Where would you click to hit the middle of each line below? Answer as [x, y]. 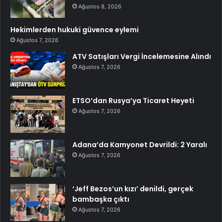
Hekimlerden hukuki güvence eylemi [75, 29]
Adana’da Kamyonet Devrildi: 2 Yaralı [140, 144]
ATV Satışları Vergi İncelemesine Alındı [142, 56]
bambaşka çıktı [101, 199]
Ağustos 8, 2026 [100, 6]
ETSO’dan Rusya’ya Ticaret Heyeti [133, 100]
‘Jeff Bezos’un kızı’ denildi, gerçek [133, 189]
